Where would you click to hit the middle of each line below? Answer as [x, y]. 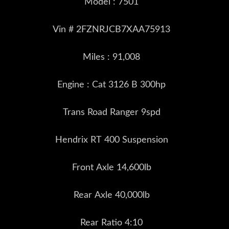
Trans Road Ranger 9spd [111, 112]
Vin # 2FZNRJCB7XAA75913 [111, 29]
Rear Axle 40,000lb [111, 195]
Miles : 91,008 [111, 57]
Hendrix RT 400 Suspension [111, 140]
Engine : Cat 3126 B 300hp [111, 85]
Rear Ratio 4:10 [111, 223]
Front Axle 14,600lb [111, 167]
